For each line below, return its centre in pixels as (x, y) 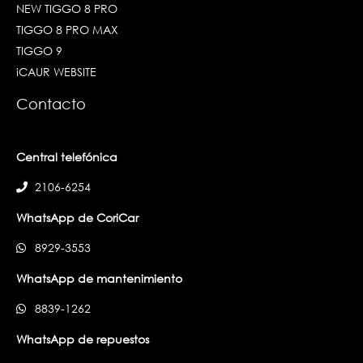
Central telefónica (67, 156)
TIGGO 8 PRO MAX (67, 30)
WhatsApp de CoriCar (77, 217)
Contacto (51, 104)
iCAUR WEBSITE (56, 72)
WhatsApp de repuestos (83, 339)
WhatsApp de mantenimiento (99, 278)
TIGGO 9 (39, 51)
